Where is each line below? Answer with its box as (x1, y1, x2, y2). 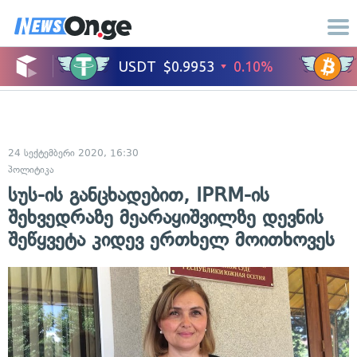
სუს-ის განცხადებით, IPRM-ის (8, 183, 269, 206)
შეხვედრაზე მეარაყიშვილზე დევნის (8, 206, 324, 229)
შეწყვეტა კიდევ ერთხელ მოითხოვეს (8, 228, 335, 251)
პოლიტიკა (8, 164, 54, 175)
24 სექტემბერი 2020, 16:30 (8, 147, 139, 159)
